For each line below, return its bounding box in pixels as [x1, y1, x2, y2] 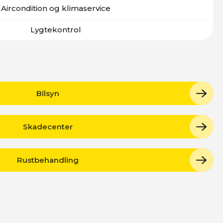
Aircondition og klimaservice [1, 3, 111, 13]
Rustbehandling [17, 155, 79, 165]
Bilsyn [36, 88, 59, 98]
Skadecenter [23, 121, 73, 131]
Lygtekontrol [30, 25, 81, 34]
